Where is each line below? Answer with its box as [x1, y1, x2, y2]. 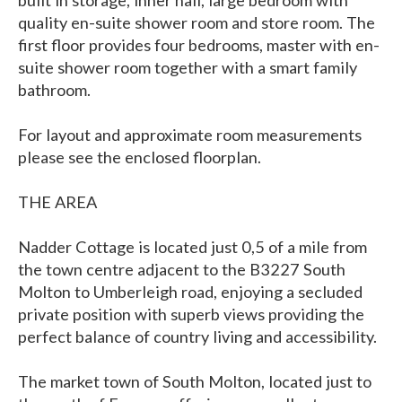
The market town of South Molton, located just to [18, 371, 371, 392]
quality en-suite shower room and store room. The [18, 13, 375, 33]
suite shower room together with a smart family [18, 57, 357, 78]
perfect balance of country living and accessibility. [18, 327, 377, 347]
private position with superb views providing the [18, 304, 364, 325]
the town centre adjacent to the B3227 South [18, 259, 345, 280]
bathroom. [18, 80, 91, 100]
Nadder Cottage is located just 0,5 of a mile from [18, 237, 367, 258]
